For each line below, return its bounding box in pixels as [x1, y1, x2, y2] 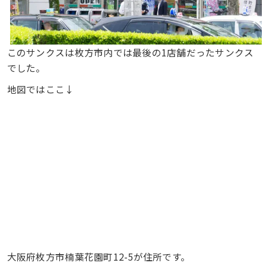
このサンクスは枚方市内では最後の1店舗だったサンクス [7, 45, 254, 59]
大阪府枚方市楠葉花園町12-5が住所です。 [7, 250, 191, 264]
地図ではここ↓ [7, 83, 75, 96]
